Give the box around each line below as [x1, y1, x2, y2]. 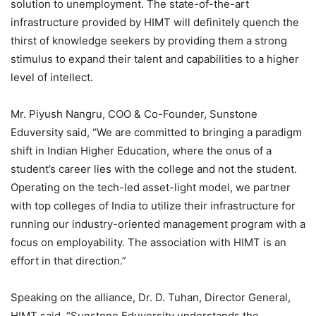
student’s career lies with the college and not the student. [11, 162, 297, 176]
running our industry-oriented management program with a [11, 217, 305, 231]
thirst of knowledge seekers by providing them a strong [11, 34, 287, 48]
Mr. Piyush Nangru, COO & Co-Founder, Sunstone [11, 107, 257, 121]
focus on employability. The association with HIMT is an [11, 236, 286, 250]
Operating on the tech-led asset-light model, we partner [11, 181, 291, 195]
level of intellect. [11, 71, 93, 85]
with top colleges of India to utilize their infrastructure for [11, 199, 296, 213]
